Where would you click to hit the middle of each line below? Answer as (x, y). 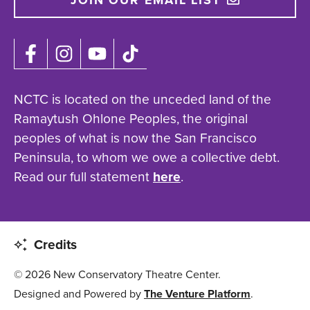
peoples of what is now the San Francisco (135, 138)
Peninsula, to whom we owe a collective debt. (147, 158)
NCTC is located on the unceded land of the (143, 100)
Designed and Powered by (79, 294)
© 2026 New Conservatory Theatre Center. (117, 275)
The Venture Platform (197, 294)
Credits (55, 245)
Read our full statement (83, 177)
